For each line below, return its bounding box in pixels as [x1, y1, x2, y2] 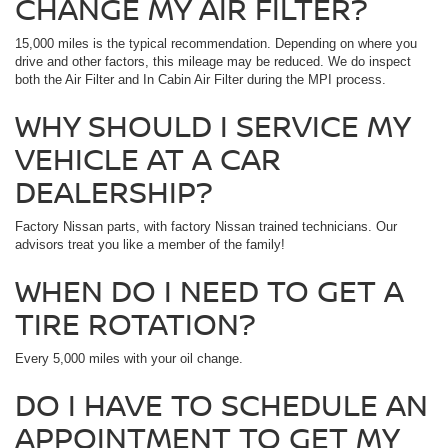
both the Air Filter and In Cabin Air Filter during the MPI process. [15, 72, 386, 88]
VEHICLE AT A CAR [15, 138, 281, 180]
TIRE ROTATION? [15, 303, 256, 345]
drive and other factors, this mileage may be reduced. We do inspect [15, 54, 411, 70]
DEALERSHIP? [15, 171, 213, 213]
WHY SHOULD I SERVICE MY [15, 105, 410, 147]
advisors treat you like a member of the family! [15, 237, 285, 253]
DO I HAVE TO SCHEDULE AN [15, 384, 428, 426]
